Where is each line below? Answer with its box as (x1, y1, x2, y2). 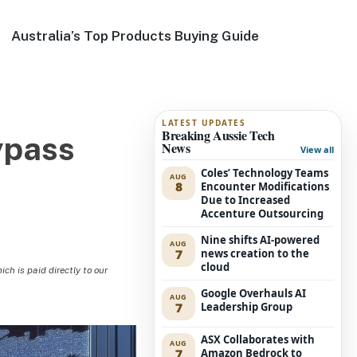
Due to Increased (201, 192, 291, 207)
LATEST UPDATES (162, 117, 245, 128)
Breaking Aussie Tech (162, 125, 275, 144)
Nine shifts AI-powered (201, 232, 320, 247)
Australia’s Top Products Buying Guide (11, 28, 260, 44)
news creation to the (201, 245, 310, 261)
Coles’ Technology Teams (201, 165, 329, 180)
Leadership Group (201, 299, 293, 314)
